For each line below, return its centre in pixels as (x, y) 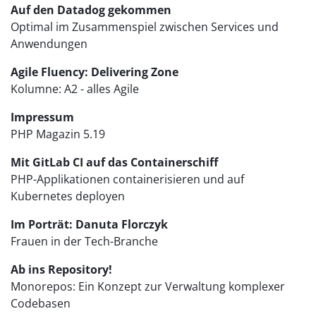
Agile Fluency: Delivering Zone (95, 72)
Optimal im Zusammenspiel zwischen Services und (145, 27)
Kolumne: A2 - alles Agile (75, 89)
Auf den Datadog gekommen (91, 10)
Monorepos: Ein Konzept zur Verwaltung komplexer (148, 287)
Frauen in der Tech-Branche (84, 242)
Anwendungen (49, 44)
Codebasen (41, 304)
